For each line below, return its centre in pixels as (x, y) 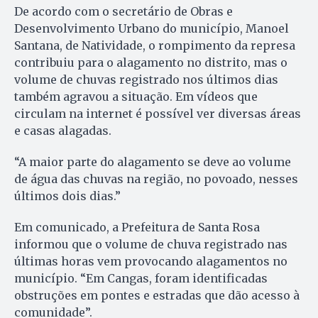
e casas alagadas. (63, 131)
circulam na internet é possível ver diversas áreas (158, 114)
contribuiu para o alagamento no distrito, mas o (151, 63)
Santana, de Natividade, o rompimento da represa (155, 46)
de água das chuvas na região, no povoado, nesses (156, 179)
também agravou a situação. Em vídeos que (136, 97)
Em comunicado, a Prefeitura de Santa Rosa (137, 227)
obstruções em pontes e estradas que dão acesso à (157, 296)
